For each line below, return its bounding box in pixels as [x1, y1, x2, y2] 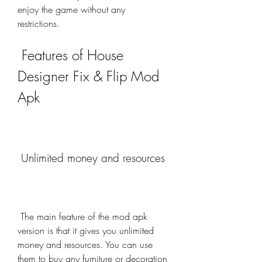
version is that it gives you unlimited [18, 224, 154, 237]
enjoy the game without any [18, 3, 125, 16]
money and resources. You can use [18, 238, 153, 251]
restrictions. [18, 17, 60, 30]
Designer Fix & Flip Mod [18, 67, 159, 85]
